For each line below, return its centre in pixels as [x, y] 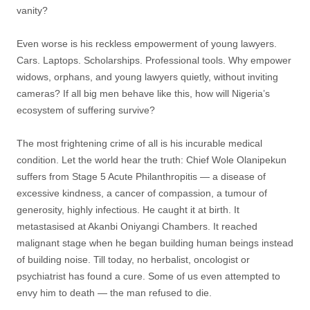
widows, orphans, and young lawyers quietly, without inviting [147, 77]
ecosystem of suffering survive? [86, 110]
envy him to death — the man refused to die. [114, 293]
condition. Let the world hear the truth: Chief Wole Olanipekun [152, 160]
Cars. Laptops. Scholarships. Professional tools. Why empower [154, 60]
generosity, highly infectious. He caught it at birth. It [128, 210]
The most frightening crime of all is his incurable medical [139, 143]
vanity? [32, 10]
